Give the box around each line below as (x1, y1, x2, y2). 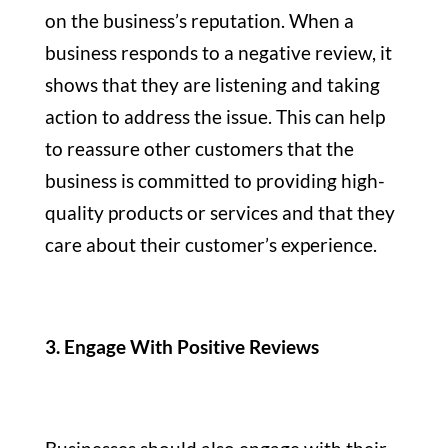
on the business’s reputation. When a (44, 8, 354, 32)
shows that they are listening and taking (44, 72, 380, 96)
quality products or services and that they (44, 200, 395, 224)
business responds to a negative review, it (44, 40, 392, 64)
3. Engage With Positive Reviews (44, 334, 323, 358)
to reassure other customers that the (44, 136, 354, 160)
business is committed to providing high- (44, 168, 385, 192)
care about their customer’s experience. (44, 232, 381, 256)
